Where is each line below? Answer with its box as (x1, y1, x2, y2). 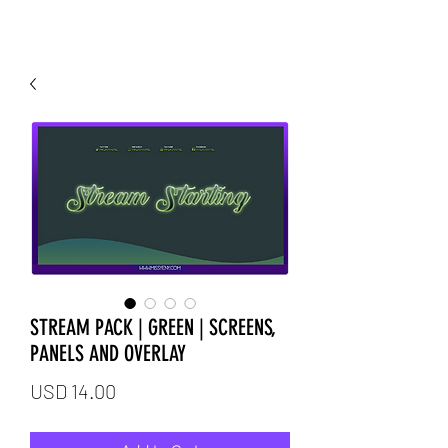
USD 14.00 (30, 378, 116, 403)
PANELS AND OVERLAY (30, 339, 186, 367)
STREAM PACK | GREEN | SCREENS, (30, 313, 276, 341)
